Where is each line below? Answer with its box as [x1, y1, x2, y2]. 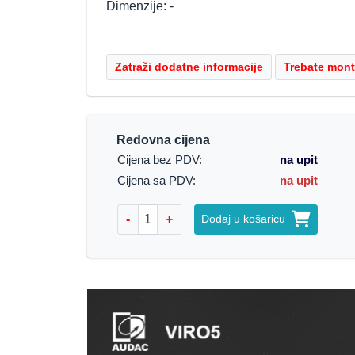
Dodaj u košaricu [200, 212, 292, 225]
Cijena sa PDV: [116, 174, 196, 187]
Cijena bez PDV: [116, 153, 202, 166]
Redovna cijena [116, 132, 210, 147]
